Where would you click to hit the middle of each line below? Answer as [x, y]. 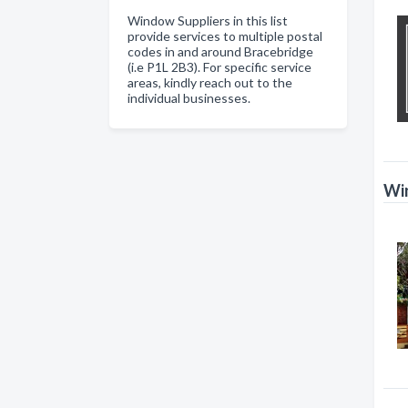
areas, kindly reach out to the [210, 82]
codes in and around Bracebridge [220, 51]
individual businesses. [189, 98]
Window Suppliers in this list [208, 20]
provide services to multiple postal [225, 36]
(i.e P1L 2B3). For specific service [219, 67]
